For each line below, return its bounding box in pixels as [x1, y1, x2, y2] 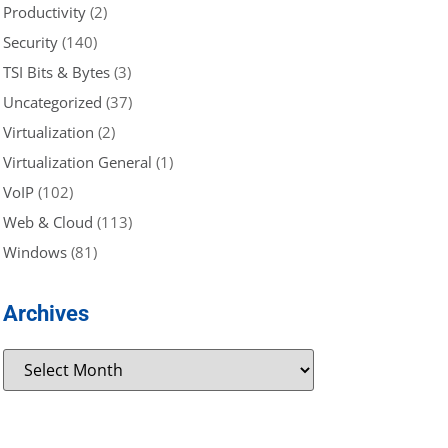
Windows [3, 241, 67, 262]
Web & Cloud [3, 211, 93, 232]
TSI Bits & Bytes [3, 61, 110, 82]
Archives [3, 300, 89, 326]
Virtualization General [3, 151, 152, 172]
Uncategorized [3, 91, 102, 112]
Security [3, 31, 58, 52]
